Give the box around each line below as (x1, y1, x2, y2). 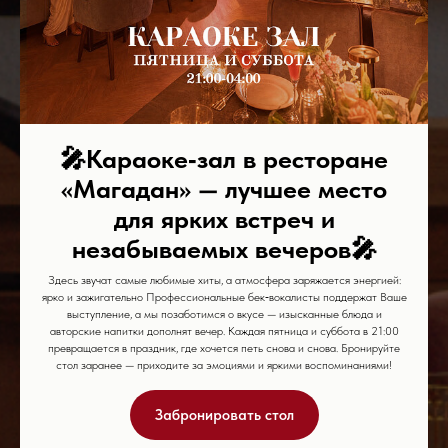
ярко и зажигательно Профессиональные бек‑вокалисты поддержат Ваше (41, 290, 407, 304)
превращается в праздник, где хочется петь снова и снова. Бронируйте (48, 341, 400, 355)
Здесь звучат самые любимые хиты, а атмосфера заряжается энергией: (47, 273, 401, 287)
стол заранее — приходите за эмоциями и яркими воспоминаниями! (56, 358, 392, 372)
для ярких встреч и (113, 203, 335, 234)
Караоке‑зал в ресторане (86, 143, 388, 174)
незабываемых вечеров (71, 233, 351, 264)
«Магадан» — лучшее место (61, 173, 387, 204)
